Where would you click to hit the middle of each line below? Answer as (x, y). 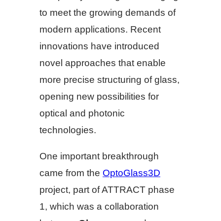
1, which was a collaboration (99, 207)
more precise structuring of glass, (110, 80)
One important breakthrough (99, 156)
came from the (71, 173)
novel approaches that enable (103, 63)
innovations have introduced (99, 46)
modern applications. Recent (100, 30)
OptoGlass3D (131, 173)
